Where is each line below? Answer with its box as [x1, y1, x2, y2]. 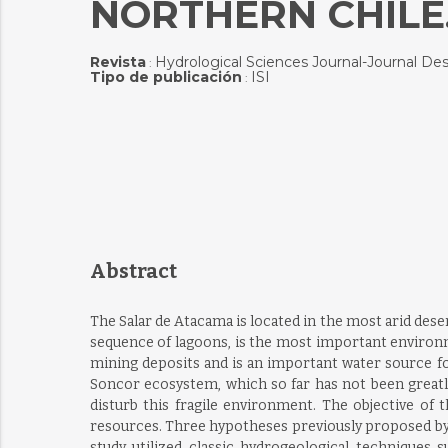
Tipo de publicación [89, 68, 242, 86]
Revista [89, 53, 146, 71]
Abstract [89, 259, 177, 283]
